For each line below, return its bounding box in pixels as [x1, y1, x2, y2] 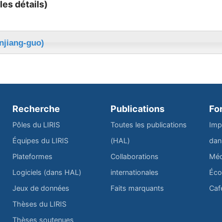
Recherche [12, 103, 60, 114]
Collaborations [111, 152, 159, 161]
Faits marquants [111, 183, 165, 192]
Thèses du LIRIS [12, 199, 66, 208]
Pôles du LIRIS [12, 120, 60, 129]
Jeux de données [12, 183, 69, 192]
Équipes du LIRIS [12, 136, 68, 145]
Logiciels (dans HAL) [12, 167, 81, 176]
